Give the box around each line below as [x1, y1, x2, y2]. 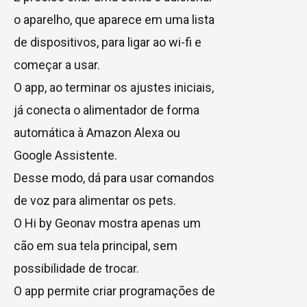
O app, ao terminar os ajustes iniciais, [14, 79, 214, 95]
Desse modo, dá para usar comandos [14, 170, 214, 185]
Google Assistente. [14, 147, 117, 162]
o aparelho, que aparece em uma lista [14, 12, 214, 27]
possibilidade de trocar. [14, 260, 139, 275]
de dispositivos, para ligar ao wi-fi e [14, 34, 201, 49]
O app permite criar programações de [14, 283, 215, 298]
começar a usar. [14, 57, 100, 72]
